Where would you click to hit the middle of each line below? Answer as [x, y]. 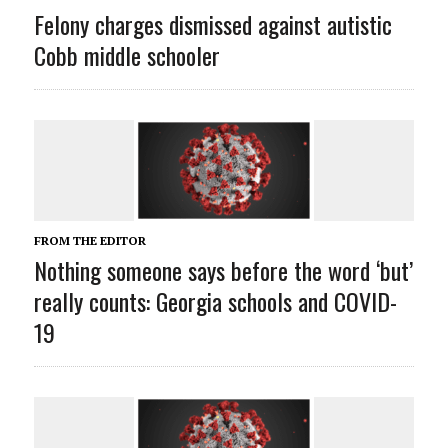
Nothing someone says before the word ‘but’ [223, 270]
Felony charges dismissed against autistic [212, 24]
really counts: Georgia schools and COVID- [215, 301]
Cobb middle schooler [126, 55]
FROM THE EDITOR [89, 241]
